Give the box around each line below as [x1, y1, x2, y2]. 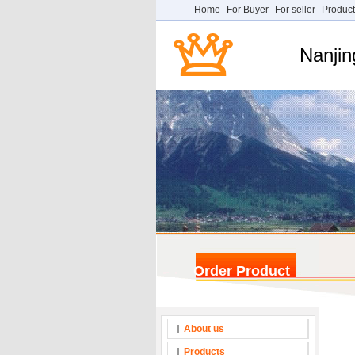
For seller [275, 4, 315, 15]
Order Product [185, 263, 290, 279]
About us [183, 323, 224, 334]
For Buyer [227, 4, 269, 15]
